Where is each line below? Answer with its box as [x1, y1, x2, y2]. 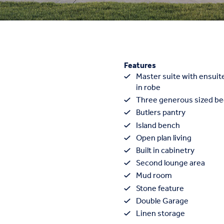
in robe [136, 80, 160, 95]
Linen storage [136, 205, 185, 221]
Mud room [136, 168, 172, 184]
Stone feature [136, 180, 184, 196]
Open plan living [136, 130, 191, 146]
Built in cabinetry [136, 142, 194, 158]
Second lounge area [136, 155, 205, 171]
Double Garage [136, 193, 188, 209]
